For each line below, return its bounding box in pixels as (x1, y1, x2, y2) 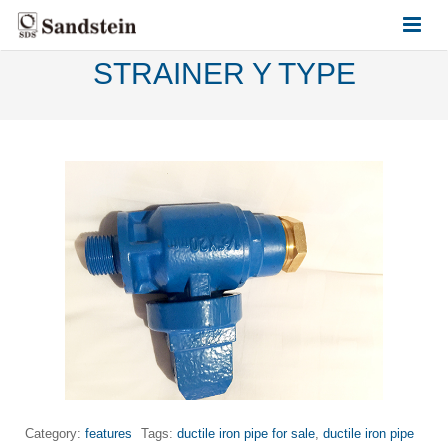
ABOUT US (15, 110, 92, 127)
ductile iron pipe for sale (177, 425, 315, 441)
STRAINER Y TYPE (92, 57, 356, 90)
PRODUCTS (15, 156, 100, 173)
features (85, 425, 132, 441)
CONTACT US (15, 202, 112, 219)
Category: (25, 425, 85, 441)
